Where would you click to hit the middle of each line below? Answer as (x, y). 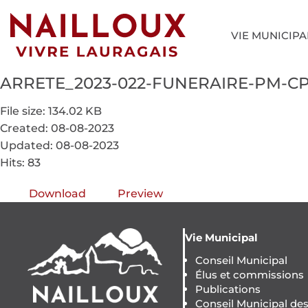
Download (57, 193)
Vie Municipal (221, 237)
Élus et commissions (249, 274)
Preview (140, 193)
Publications (228, 289)
